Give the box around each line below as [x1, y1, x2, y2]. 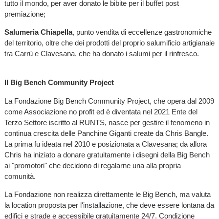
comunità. [4, 172, 38, 180]
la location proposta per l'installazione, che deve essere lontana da [4, 200, 214, 209]
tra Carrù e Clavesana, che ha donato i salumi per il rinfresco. [4, 49, 199, 58]
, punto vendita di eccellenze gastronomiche [72, 28, 212, 37]
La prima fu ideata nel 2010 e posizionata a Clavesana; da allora [4, 139, 207, 148]
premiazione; [4, 9, 45, 18]
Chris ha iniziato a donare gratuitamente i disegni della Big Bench [4, 150, 210, 159]
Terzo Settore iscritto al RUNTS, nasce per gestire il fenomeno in [4, 118, 210, 127]
